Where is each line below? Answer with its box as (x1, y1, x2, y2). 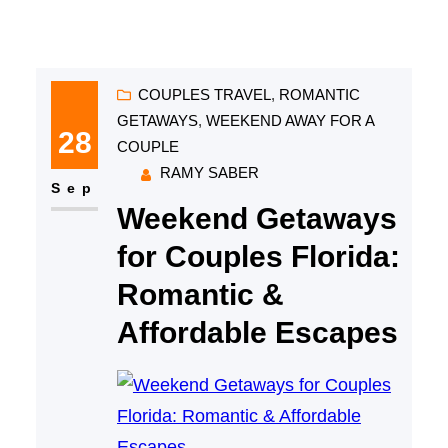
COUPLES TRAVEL (137, 86, 271, 104)
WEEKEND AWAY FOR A (205, 112, 374, 130)
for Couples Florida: (116, 240, 400, 274)
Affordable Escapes (116, 316, 398, 350)
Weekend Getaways (116, 202, 397, 236)
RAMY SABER (159, 164, 259, 182)
